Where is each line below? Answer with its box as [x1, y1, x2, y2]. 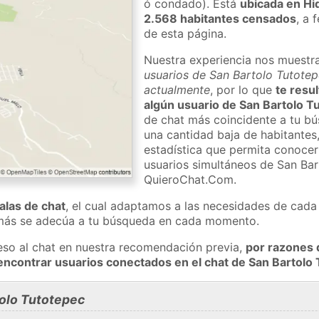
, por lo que [210, 82, 276, 97]
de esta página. [144, 26, 227, 41]
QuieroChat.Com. [144, 172, 237, 187]
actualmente [144, 82, 211, 97]
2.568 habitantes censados [144, 11, 297, 26]
